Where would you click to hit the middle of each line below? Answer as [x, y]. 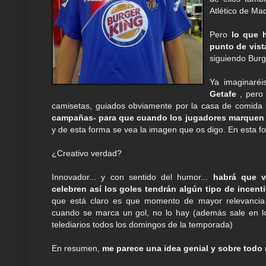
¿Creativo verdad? [87, 153]
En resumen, [77, 248]
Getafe [223, 94]
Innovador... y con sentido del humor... [132, 177]
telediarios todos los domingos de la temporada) [142, 225]
